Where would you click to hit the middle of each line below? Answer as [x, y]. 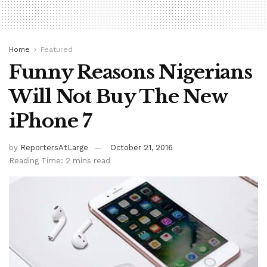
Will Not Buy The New [118, 97]
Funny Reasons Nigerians [131, 72]
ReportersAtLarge [54, 148]
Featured [57, 50]
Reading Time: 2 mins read [60, 161]
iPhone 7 [50, 121]
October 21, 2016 [142, 148]
